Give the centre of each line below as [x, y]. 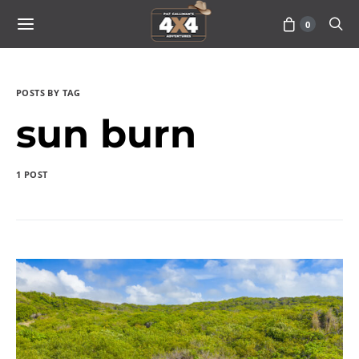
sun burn [106, 134]
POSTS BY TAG [48, 93]
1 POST [32, 174]
